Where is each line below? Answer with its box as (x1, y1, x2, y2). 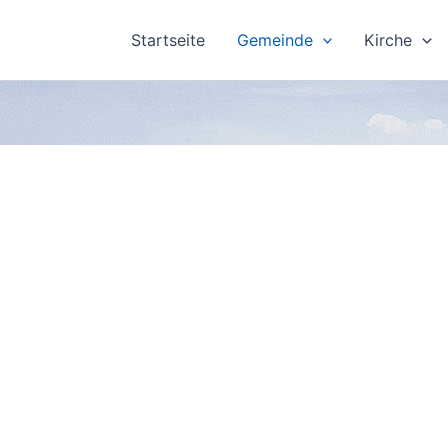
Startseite (130, 30, 205, 50)
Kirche (364, 30, 413, 50)
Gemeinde (236, 30, 313, 50)
